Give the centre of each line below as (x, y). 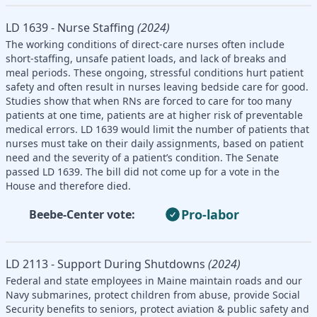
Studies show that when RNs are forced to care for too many (149, 100)
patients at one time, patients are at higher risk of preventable (154, 115)
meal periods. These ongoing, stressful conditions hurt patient (155, 72)
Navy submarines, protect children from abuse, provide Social (153, 294)
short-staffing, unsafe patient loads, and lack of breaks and (146, 58)
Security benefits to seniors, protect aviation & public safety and (157, 309)
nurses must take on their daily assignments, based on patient (155, 143)
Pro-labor (210, 214)
